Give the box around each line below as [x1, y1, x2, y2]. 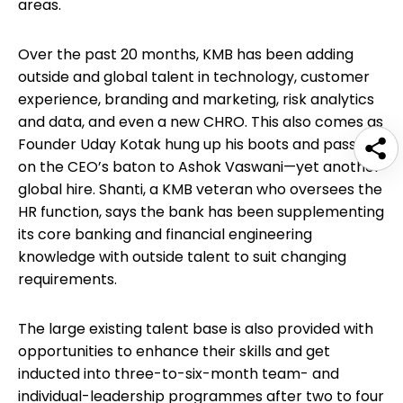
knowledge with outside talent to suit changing [18, 246, 346, 267]
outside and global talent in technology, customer [18, 66, 370, 87]
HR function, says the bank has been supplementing [18, 201, 384, 222]
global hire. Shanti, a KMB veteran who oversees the [18, 178, 382, 200]
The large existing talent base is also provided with [18, 318, 373, 339]
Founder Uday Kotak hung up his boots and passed [18, 133, 374, 155]
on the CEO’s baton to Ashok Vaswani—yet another [18, 156, 381, 177]
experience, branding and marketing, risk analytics [18, 88, 374, 110]
